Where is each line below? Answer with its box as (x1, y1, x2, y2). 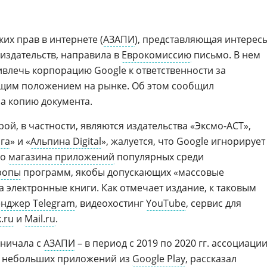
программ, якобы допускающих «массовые (21, 166, 224, 179)
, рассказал (185, 252, 237, 265)
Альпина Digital (30, 135, 101, 148)
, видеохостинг (75, 197, 146, 210)
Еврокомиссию (122, 48, 191, 61)
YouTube (146, 197, 186, 210)
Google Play (132, 252, 185, 265)
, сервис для (186, 197, 241, 210)
